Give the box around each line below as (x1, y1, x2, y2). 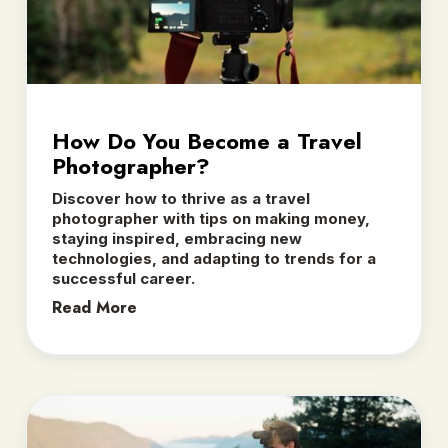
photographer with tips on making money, (52, 208, 370, 228)
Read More (52, 295, 137, 319)
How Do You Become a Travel (52, 124, 362, 157)
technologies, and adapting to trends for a (52, 248, 376, 268)
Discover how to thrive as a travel (52, 188, 310, 208)
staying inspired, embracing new (52, 228, 302, 248)
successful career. (52, 268, 195, 288)
